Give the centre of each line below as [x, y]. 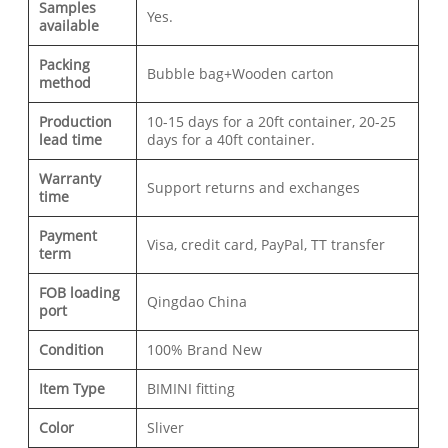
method [65, 83]
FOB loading [80, 293]
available [69, 26]
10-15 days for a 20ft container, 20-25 [272, 122]
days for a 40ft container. [231, 140]
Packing [65, 65]
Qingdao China [197, 302]
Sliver [166, 428]
